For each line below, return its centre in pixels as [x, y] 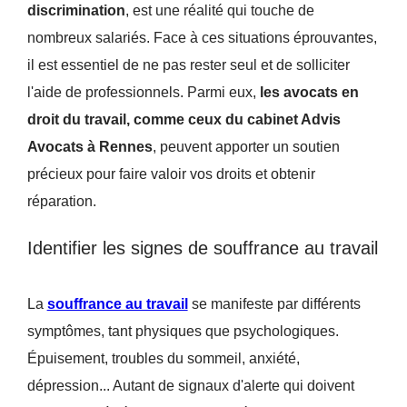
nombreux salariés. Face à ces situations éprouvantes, [202, 37]
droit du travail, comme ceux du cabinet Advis [184, 119]
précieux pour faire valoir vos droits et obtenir [171, 174]
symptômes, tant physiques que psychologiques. [183, 332]
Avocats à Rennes [89, 146]
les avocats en [309, 92]
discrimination [76, 10]
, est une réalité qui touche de [219, 10]
